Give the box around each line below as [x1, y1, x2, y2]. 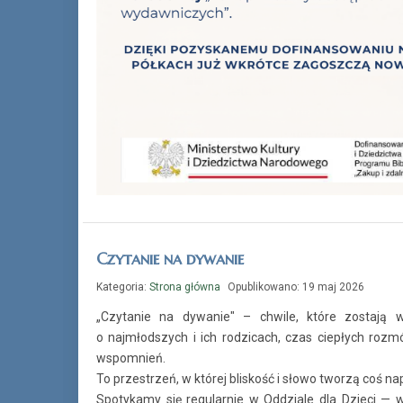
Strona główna [149, 280, 220, 293]
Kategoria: [96, 280, 149, 293]
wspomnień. [96, 350, 166, 365]
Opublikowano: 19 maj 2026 [228, 280, 364, 293]
